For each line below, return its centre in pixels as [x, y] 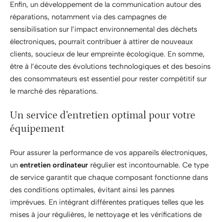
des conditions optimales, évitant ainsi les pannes [92, 190]
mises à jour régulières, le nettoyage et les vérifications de [106, 215]
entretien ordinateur [54, 165]
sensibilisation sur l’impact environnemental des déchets [104, 29]
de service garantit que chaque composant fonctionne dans [109, 177]
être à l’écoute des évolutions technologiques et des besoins [110, 66]
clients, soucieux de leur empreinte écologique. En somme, [107, 54]
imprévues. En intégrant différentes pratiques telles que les [107, 202]
